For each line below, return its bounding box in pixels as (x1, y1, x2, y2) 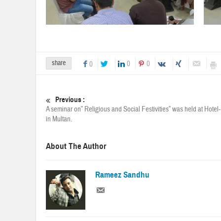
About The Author (46, 141, 106, 152)
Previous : (55, 95, 85, 105)
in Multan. (46, 114, 72, 124)
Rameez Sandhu (95, 170, 149, 181)
